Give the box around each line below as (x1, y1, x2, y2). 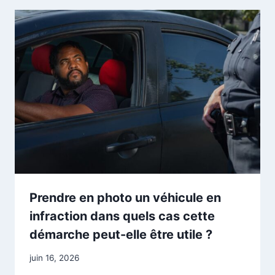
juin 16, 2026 (29, 253, 79, 263)
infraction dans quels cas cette (29, 208, 215, 223)
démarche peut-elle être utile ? (29, 227, 212, 242)
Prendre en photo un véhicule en (29, 190, 221, 205)
